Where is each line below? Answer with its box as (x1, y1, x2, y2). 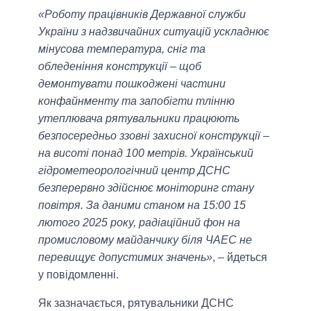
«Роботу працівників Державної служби (38, 8, 246, 21)
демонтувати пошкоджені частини (38, 78, 226, 90)
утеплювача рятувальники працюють (38, 112, 239, 125)
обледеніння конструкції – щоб (38, 60, 201, 73)
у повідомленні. (38, 269, 119, 281)
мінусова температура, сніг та (38, 43, 205, 56)
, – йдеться (212, 251, 267, 264)
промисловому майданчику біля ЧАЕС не (38, 234, 252, 246)
